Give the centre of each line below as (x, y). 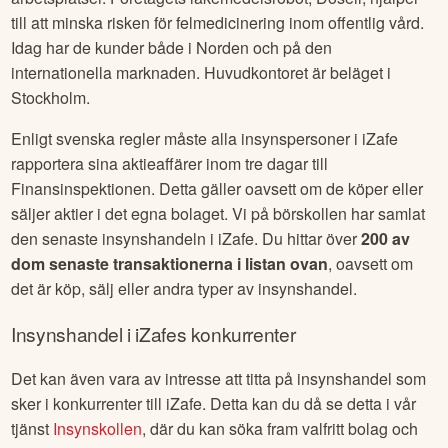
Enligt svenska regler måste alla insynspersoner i (187, 138)
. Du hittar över (308, 238)
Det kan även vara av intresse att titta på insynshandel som (219, 378)
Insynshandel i (73, 333)
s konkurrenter (236, 333)
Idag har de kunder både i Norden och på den (172, 47)
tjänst (32, 428)
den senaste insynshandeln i (115, 238)
